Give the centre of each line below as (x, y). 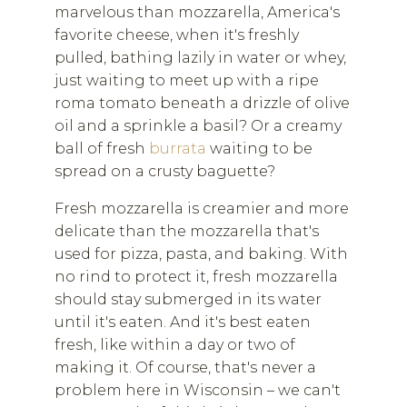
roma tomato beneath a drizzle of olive (202, 103)
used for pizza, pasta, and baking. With (201, 254)
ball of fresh (102, 149)
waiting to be (259, 149)
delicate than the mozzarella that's (187, 231)
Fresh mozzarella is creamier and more (202, 208)
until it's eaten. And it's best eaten (183, 322)
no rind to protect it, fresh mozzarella (196, 277)
